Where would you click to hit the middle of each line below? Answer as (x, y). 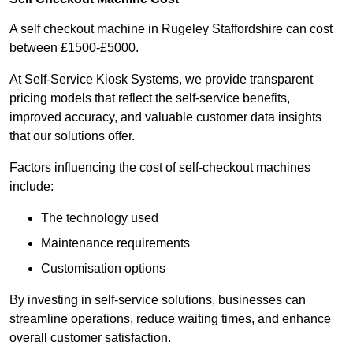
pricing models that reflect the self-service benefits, (150, 98)
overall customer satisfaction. (90, 338)
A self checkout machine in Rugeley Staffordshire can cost (171, 29)
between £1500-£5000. (74, 48)
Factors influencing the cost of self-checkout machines (160, 168)
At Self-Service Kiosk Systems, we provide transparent (161, 80)
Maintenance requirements (115, 243)
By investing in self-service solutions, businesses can (158, 300)
